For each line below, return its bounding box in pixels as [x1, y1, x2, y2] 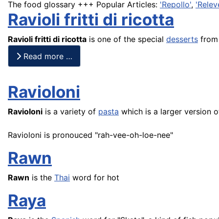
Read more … [21, 51, 72, 61]
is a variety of [43, 107, 98, 117]
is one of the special [87, 34, 166, 44]
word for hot [70, 173, 119, 183]
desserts [166, 34, 198, 44]
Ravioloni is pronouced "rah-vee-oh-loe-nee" [8, 130, 173, 140]
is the [29, 173, 54, 183]
